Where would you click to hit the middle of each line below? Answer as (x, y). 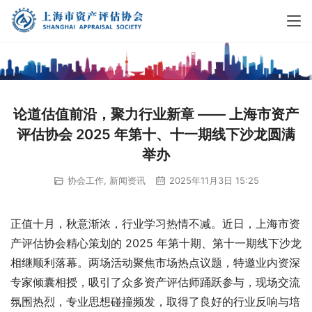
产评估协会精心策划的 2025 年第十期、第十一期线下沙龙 (156, 243)
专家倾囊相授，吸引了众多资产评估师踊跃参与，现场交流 (155, 282)
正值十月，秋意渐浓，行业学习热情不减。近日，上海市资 (155, 224)
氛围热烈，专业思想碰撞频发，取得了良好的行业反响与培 (155, 302)
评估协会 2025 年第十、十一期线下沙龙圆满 (156, 134)
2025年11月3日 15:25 (212, 180)
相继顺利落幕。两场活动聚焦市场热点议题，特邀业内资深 (155, 263)
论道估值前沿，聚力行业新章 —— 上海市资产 (156, 114)
